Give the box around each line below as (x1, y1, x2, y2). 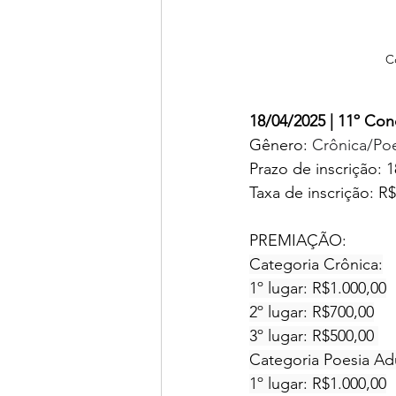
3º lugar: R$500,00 (249, 326, 378, 346)
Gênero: (249, 135, 312, 156)
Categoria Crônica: (249, 255, 383, 275)
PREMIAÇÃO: (249, 231, 351, 251)
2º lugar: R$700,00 (249, 302, 374, 323)
